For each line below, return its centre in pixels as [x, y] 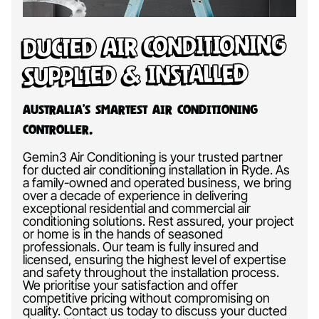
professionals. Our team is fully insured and [141, 246]
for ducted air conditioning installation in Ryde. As [156, 169]
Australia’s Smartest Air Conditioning [140, 109]
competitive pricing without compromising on [146, 298]
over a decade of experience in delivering [135, 195]
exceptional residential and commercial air [137, 208]
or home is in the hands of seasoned [123, 234]
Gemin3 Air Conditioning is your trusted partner [153, 157]
